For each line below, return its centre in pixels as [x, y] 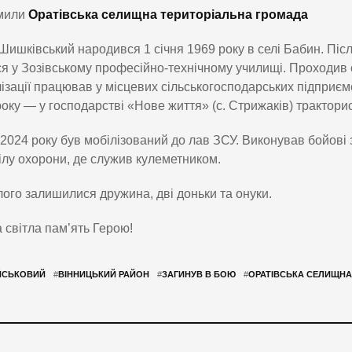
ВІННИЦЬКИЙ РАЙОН [103, 274]
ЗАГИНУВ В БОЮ [198, 274]
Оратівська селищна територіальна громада [168, 14]
